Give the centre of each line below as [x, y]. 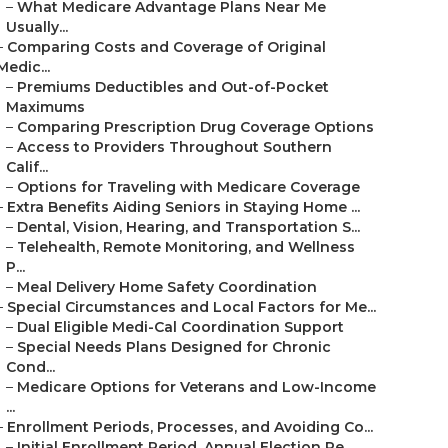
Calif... [27, 167]
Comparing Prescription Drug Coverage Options [195, 127]
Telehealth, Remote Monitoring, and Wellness [186, 247]
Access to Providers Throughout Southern [174, 147]
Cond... [30, 367]
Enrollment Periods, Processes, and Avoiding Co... [190, 427]
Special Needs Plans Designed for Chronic [174, 347]
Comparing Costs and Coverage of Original [166, 47]
